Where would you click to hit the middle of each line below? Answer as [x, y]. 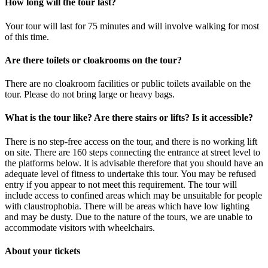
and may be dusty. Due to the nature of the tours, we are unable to [129, 217]
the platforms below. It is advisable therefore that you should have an [134, 163]
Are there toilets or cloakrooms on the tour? [93, 60]
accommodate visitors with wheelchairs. [80, 227]
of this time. [27, 36]
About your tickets [42, 251]
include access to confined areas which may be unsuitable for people [133, 195]
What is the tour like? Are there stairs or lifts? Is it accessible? [129, 118]
